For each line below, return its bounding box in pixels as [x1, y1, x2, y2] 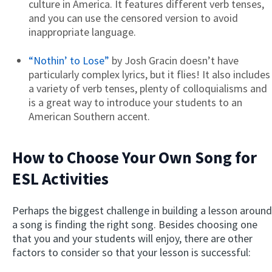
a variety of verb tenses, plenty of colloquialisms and [29, 81, 267, 95]
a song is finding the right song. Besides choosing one [12, 217, 257, 231]
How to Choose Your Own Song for [12, 147, 257, 168]
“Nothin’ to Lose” [29, 53, 109, 67]
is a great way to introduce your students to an [29, 95, 242, 109]
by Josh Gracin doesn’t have [109, 53, 239, 67]
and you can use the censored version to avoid [29, 10, 238, 25]
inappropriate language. [29, 24, 136, 39]
